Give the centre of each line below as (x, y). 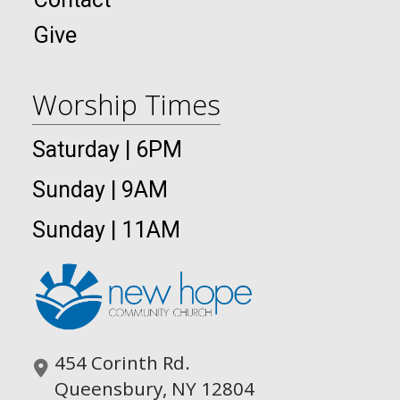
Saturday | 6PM (107, 150)
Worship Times (126, 104)
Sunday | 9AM (100, 190)
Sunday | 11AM (106, 230)
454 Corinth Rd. (122, 363)
